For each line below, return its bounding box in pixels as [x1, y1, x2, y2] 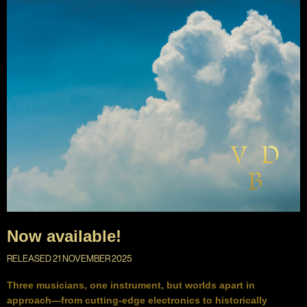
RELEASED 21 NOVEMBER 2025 [7, 252, 132, 265]
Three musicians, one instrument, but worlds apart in [7, 280, 255, 291]
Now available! [7, 227, 121, 245]
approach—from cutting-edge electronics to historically [7, 295, 267, 306]
